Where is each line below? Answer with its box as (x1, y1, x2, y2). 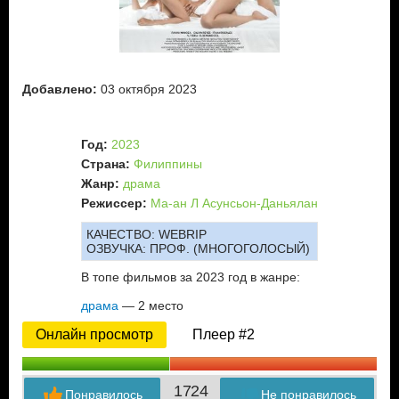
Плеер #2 (192, 326, 255, 342)
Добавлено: (22, 81, 97, 96)
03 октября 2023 (97, 81, 197, 96)
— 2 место (118, 297, 183, 313)
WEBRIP (155, 226, 207, 241)
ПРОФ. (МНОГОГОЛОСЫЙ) (150, 240, 310, 256)
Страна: (81, 156, 130, 171)
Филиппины (134, 156, 202, 171)
